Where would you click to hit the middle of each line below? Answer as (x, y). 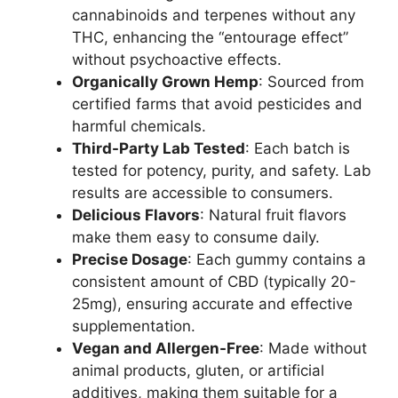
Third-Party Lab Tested (159, 148)
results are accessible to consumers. (203, 193)
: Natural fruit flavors (273, 215)
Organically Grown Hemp (165, 82)
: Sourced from (311, 82)
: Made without (313, 348)
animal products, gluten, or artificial (198, 370)
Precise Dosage (130, 259)
